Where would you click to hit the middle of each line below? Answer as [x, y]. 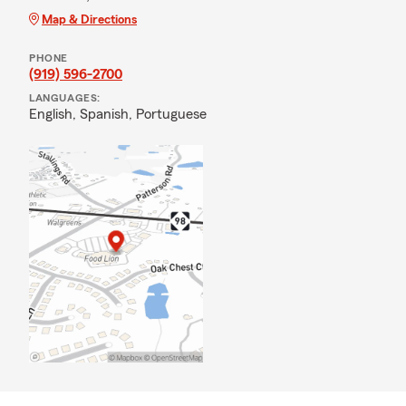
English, [54, 114]
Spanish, [108, 114]
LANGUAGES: [65, 98]
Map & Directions [89, 20]
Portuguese [171, 114]
